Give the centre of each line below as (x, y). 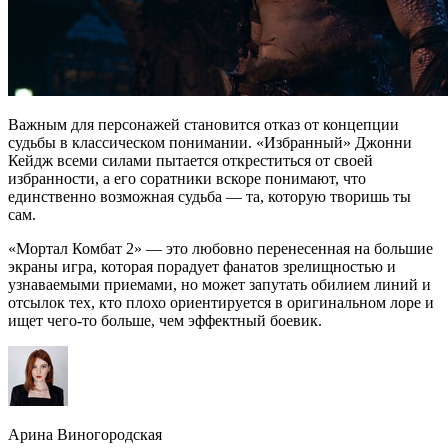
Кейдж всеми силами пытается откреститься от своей (190, 160)
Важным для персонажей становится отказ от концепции (203, 124)
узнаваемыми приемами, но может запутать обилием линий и (219, 284)
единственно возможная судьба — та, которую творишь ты (209, 196)
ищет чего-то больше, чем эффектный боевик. (165, 320)
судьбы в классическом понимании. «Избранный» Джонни (210, 142)
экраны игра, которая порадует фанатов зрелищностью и (202, 266)
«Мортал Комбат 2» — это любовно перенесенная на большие (220, 248)
